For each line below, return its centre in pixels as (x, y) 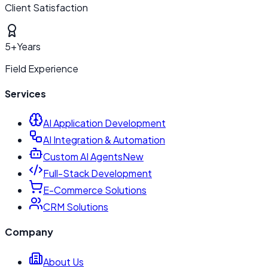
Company (29, 232)
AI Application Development (104, 123)
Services (25, 93)
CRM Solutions (76, 207)
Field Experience (42, 68)
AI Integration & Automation (104, 140)
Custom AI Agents (83, 157)
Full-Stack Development (98, 173)
